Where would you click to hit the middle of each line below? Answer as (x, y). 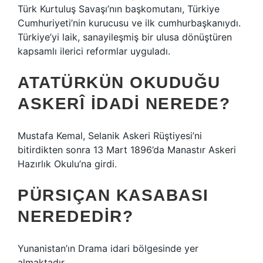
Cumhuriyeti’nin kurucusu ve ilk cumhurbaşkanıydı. (129, 23)
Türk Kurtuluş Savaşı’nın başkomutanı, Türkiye (119, 9)
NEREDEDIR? (75, 216)
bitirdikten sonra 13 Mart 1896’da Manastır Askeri (127, 150)
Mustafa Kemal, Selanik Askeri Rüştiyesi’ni (110, 136)
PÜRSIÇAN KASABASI (113, 195)
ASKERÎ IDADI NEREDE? (124, 104)
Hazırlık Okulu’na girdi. (67, 164)
